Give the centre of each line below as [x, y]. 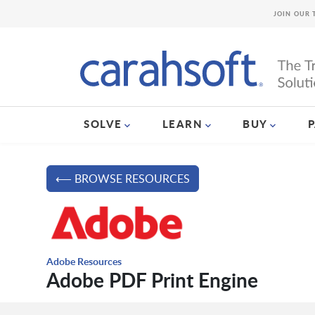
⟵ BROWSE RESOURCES [122, 179]
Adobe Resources [84, 261]
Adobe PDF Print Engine [152, 280]
